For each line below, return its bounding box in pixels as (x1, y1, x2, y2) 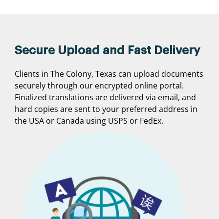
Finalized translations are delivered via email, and (15, 92, 196, 103)
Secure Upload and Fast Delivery (15, 44, 200, 57)
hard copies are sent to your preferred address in (15, 104, 197, 115)
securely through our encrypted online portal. (15, 80, 184, 91)
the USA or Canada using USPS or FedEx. (15, 115, 163, 127)
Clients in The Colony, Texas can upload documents (15, 68, 203, 80)
